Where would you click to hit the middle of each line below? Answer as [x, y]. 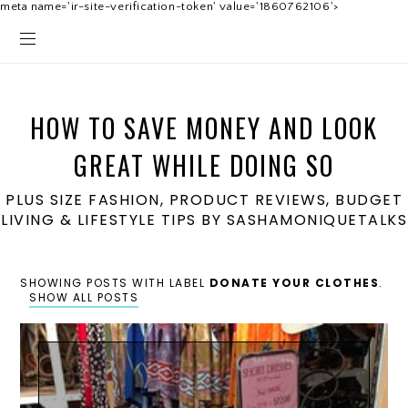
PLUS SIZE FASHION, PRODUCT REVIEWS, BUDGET [204, 200]
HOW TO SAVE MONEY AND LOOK [204, 128]
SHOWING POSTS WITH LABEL [115, 283]
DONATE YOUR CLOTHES [294, 283]
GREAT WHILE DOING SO [204, 165]
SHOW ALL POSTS [84, 297]
